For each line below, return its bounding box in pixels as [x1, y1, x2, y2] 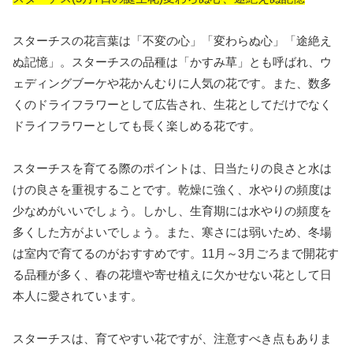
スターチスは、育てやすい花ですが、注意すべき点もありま [13, 331, 332, 345]
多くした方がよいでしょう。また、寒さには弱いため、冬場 [13, 225, 332, 239]
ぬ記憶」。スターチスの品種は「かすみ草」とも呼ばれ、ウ [13, 54, 332, 69]
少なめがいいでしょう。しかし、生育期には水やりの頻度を [13, 203, 332, 217]
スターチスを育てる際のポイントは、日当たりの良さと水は [13, 161, 332, 175]
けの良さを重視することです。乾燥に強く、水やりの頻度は [13, 182, 332, 196]
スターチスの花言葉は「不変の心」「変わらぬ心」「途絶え [13, 33, 332, 47]
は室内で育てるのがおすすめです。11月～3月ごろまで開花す [13, 246, 339, 260]
